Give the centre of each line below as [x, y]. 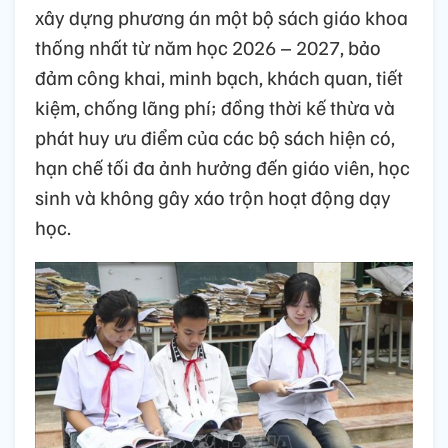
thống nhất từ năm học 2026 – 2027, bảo [208, 47]
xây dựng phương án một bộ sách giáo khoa [221, 17]
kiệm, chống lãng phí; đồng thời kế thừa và [215, 107]
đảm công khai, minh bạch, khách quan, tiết [219, 77]
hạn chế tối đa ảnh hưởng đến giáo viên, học [222, 167]
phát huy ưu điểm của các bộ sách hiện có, [215, 137]
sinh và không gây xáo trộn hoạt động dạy [213, 197]
